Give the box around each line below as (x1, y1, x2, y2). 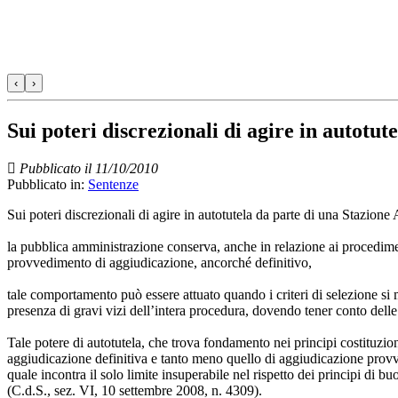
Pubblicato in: (7, 176, 88, 192)
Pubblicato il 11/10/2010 (20, 160, 158, 176)
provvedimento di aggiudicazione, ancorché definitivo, (7, 254, 312, 270)
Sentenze (88, 176, 139, 192)
